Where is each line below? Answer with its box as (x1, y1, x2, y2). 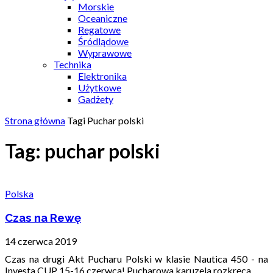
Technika (54, 58, 91, 70)
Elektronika (78, 70, 127, 82)
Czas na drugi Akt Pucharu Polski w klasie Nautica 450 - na (5, 253, 268, 265)
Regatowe (78, 24, 121, 35)
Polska (5, 187, 34, 199)
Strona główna (5, 115, 65, 126)
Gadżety (78, 93, 113, 105)
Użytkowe (78, 82, 121, 93)
